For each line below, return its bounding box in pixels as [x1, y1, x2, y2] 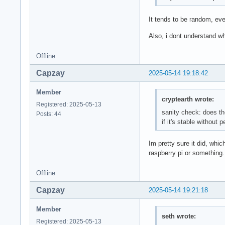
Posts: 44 [36, 110, 61, 118]
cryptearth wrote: [161, 95, 214, 103]
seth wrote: [161, 212, 196, 220]
